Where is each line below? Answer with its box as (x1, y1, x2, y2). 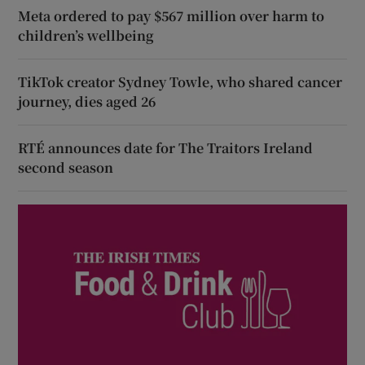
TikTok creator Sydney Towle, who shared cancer (18, 72, 343, 91)
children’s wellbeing (18, 25, 155, 45)
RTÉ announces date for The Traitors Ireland (18, 138, 314, 157)
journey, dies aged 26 (18, 91, 156, 111)
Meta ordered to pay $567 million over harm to (18, 6, 325, 25)
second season (18, 157, 114, 177)
